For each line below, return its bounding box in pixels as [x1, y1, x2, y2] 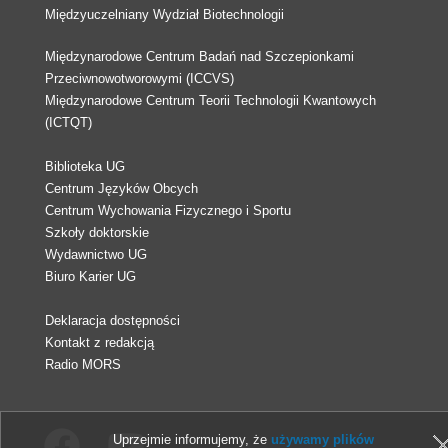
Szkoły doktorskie [45, 224, 149, 240]
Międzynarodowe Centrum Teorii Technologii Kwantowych [45, 92, 376, 108]
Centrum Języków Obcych [45, 180, 198, 196]
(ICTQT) [45, 114, 92, 130]
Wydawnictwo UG [45, 246, 147, 262]
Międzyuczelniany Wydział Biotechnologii [45, 6, 284, 22]
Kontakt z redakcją [45, 334, 154, 350]
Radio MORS [45, 356, 121, 372]
